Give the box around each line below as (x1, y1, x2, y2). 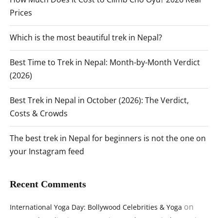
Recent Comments (10, 179, 86, 190)
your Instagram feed (10, 146, 84, 157)
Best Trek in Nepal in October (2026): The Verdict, (10, 95, 189, 106)
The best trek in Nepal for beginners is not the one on (10, 133, 206, 144)
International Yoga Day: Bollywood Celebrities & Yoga (10, 202, 182, 212)
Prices (10, 7, 32, 18)
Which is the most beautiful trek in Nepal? (10, 32, 162, 43)
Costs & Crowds (10, 108, 68, 119)
